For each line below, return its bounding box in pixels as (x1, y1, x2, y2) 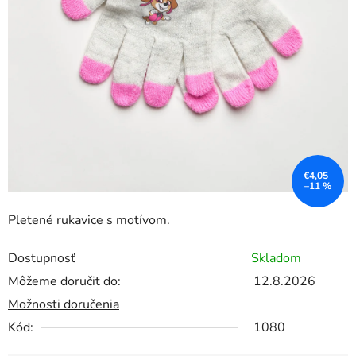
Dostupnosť (8, 250, 75, 268)
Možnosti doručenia (8, 296, 119, 314)
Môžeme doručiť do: (8, 273, 121, 291)
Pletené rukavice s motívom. (8, 211, 173, 230)
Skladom (251, 250, 301, 268)
